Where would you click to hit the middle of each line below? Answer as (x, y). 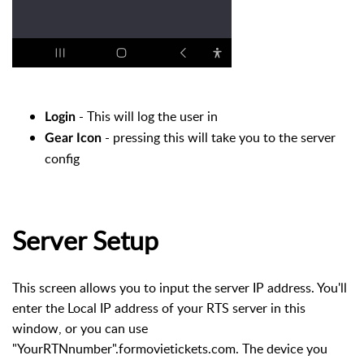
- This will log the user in (147, 116)
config (62, 158)
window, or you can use (80, 329)
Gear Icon (73, 138)
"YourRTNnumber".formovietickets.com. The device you (170, 349)
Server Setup (85, 239)
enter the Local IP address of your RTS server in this (159, 308)
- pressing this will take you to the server (219, 137)
